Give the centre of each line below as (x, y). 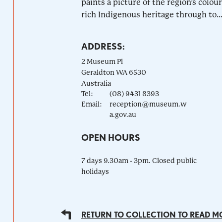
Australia (96, 83)
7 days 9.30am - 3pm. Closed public (139, 160)
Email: (91, 104)
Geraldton (98, 72)
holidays (95, 171)
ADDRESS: (103, 46)
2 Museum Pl (102, 61)
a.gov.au (123, 114)
